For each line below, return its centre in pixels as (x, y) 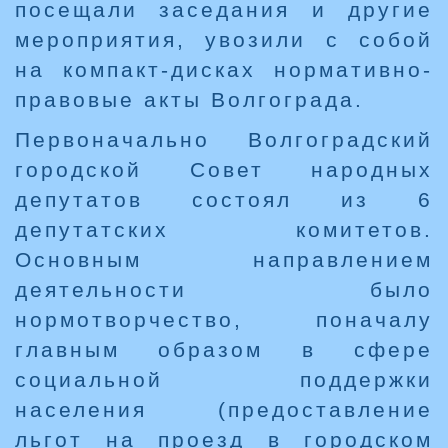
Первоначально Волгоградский (224, 140)
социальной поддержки (224, 380)
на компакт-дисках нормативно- (224, 70)
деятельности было (224, 290)
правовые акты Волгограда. (189, 100)
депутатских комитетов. (224, 230)
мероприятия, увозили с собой (224, 40)
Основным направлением (224, 260)
